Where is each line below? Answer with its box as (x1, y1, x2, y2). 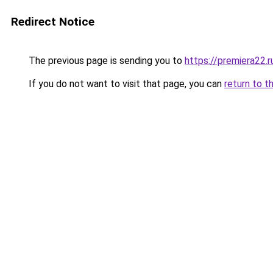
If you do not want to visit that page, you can (26, 78, 224, 90)
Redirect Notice (11, 15, 94, 29)
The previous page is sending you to (26, 55, 185, 66)
